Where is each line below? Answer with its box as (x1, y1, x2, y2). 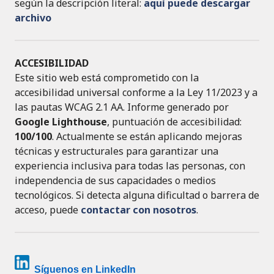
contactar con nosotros (81, 203, 196, 217)
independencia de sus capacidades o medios (15, 174, 216, 188)
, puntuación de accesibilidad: (107, 115, 242, 129)
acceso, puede (15, 203, 81, 217)
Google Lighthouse (15, 115, 107, 129)
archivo (15, 11, 51, 25)
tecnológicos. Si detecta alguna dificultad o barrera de (15, 188, 259, 202)
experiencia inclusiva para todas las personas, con (15, 159, 245, 173)
